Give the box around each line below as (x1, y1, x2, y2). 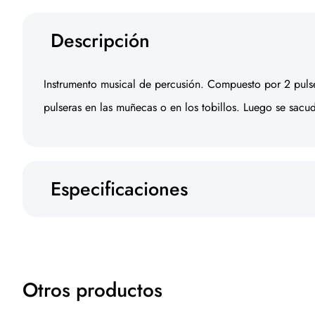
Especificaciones (51, 175, 188, 202)
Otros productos (22, 276, 162, 304)
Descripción (51, 27, 150, 54)
